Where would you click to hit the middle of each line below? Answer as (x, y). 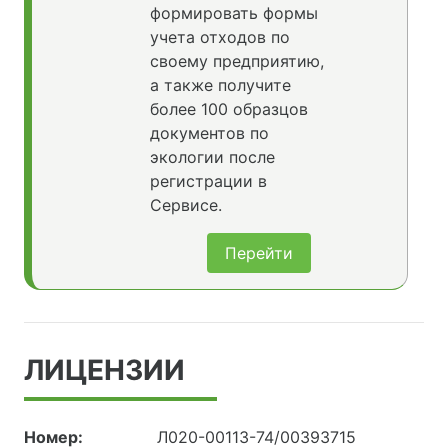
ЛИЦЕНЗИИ (104, 369)
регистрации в (208, 180)
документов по (209, 132)
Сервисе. (185, 204)
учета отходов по (219, 36)
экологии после (212, 156)
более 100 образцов (228, 108)
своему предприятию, (236, 60)
